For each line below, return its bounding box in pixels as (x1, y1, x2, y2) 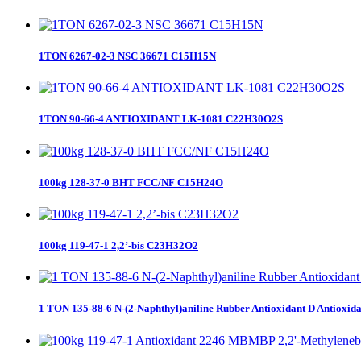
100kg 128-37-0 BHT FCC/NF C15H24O (39, 176, 223, 189)
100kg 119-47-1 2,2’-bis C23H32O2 (39, 239, 198, 252)
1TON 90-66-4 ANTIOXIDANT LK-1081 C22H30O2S (39, 113, 283, 126)
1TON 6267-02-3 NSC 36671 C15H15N (39, 50, 216, 63)
